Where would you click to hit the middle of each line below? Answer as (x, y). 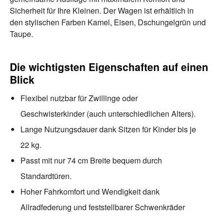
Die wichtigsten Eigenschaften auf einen (109, 66)
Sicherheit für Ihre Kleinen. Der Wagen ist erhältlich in (102, 10)
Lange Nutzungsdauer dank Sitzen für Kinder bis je (108, 129)
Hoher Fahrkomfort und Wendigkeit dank (90, 191)
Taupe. (21, 34)
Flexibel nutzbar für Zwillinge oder (79, 98)
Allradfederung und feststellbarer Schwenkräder (103, 207)
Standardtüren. (46, 176)
